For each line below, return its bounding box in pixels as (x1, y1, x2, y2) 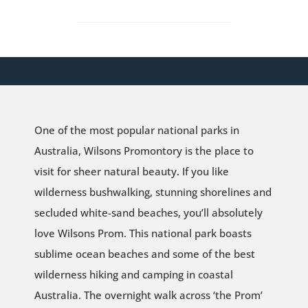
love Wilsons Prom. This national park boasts (34, 225, 252, 240)
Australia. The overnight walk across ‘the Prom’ (34, 287, 263, 302)
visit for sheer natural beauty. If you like (34, 164, 229, 178)
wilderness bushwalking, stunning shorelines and (34, 184, 272, 199)
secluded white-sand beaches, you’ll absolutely (34, 205, 263, 219)
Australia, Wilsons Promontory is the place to (34, 143, 254, 157)
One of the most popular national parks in (34, 122, 239, 137)
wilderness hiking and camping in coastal (34, 267, 233, 281)
